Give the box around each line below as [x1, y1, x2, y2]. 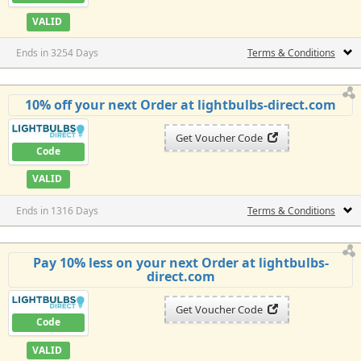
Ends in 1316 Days [16, 203, 98, 218]
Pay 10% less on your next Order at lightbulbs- [32, 253, 329, 272]
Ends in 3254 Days [16, 46, 98, 60]
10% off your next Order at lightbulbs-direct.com [25, 96, 336, 114]
